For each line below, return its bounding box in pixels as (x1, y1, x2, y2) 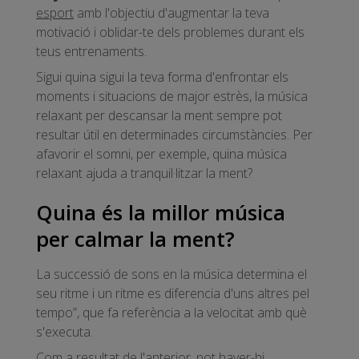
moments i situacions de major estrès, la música (36, 87, 308, 106)
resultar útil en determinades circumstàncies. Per (36, 126, 313, 144)
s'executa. (36, 322, 93, 341)
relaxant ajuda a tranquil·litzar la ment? (36, 164, 252, 183)
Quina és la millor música (36, 198, 285, 227)
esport (36, 4, 74, 22)
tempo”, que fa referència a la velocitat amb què (36, 303, 307, 321)
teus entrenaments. (36, 42, 147, 61)
